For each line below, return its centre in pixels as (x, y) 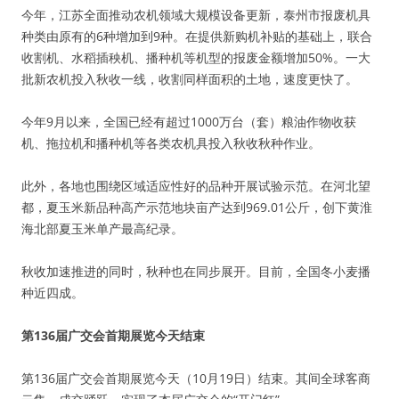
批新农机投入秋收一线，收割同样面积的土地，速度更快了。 (190, 79)
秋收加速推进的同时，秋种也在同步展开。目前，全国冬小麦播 (196, 271)
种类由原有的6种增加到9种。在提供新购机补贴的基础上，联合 (197, 36)
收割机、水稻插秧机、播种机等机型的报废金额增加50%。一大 (196, 57)
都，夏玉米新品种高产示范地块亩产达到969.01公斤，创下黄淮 (197, 207)
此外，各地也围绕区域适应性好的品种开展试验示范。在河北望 (196, 186)
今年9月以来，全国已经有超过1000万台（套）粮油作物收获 (189, 122)
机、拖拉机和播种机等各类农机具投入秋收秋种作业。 (171, 143)
